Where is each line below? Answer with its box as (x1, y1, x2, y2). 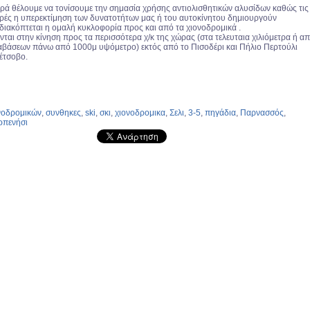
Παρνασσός (240, 108, 284, 118)
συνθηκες (46, 108, 81, 118)
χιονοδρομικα (115, 108, 165, 118)
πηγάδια (205, 108, 236, 118)
